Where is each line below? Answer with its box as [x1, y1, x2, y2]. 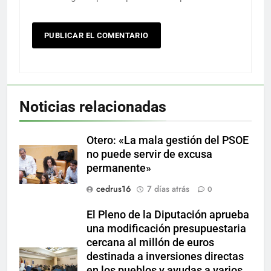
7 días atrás [147, 182, 189, 195]
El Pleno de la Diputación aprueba [87, 208, 249, 221]
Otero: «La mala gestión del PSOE [87, 134, 249, 146]
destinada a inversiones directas [87, 250, 244, 263]
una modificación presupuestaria [87, 222, 246, 235]
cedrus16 [96, 182, 131, 195]
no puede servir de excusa [87, 148, 212, 160]
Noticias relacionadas [19, 97, 166, 116]
